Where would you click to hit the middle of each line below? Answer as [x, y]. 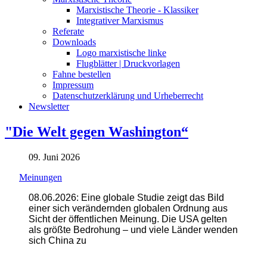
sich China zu [58, 240]
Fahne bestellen [82, 74]
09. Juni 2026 [54, 157]
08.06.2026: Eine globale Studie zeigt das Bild [126, 197]
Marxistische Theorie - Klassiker [137, 10]
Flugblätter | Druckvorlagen [128, 63]
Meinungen [41, 177]
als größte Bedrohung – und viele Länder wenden [133, 229]
